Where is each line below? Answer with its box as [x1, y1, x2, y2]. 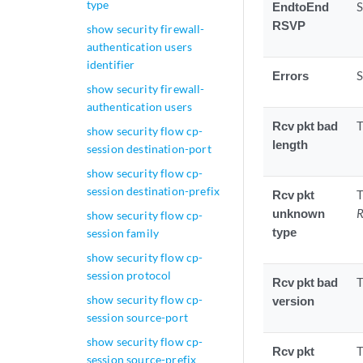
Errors [272, 68, 310, 83]
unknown [272, 206, 326, 221]
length [272, 137, 309, 152]
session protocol [86, 268, 172, 282]
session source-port [86, 310, 188, 324]
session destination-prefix [86, 184, 220, 198]
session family [86, 226, 160, 240]
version [272, 293, 315, 309]
